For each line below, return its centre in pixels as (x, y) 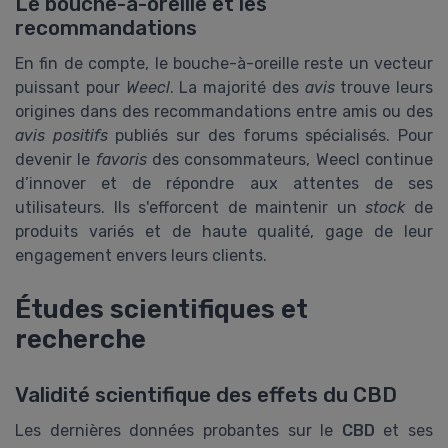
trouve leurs (383, 87)
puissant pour (70, 87)
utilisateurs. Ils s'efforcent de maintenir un (190, 207)
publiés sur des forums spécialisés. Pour (270, 135)
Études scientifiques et (161, 308)
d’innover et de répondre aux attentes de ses (224, 183)
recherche (80, 338)
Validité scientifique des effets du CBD (206, 394)
